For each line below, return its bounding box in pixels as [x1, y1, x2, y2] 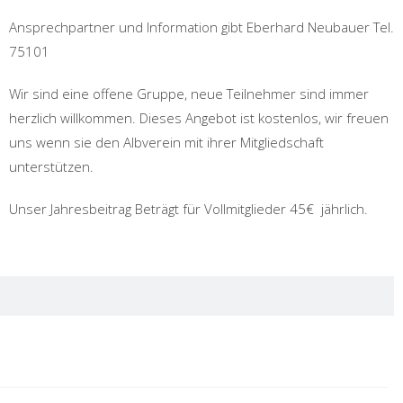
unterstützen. [9, 157, 94, 175]
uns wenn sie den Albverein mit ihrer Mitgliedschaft [9, 133, 324, 151]
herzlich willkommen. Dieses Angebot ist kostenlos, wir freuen [9, 109, 389, 127]
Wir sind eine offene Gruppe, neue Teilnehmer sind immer [9, 85, 369, 103]
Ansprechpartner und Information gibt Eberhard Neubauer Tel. [9, 18, 394, 36]
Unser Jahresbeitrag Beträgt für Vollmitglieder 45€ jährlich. [9, 200, 368, 218]
